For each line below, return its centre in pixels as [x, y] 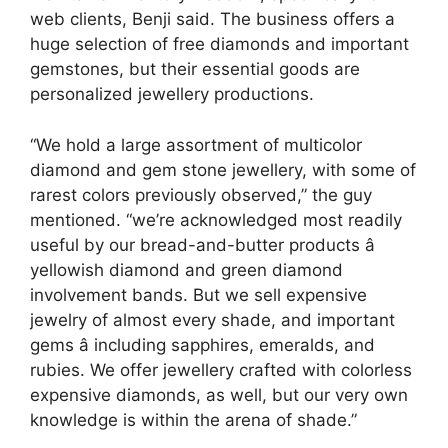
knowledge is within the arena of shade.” [193, 419]
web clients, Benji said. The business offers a [212, 19]
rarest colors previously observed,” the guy [201, 194]
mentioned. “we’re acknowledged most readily [216, 219]
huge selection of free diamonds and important [219, 44]
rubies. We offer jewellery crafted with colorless [221, 369]
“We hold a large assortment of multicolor [196, 144]
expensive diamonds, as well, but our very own [219, 394]
